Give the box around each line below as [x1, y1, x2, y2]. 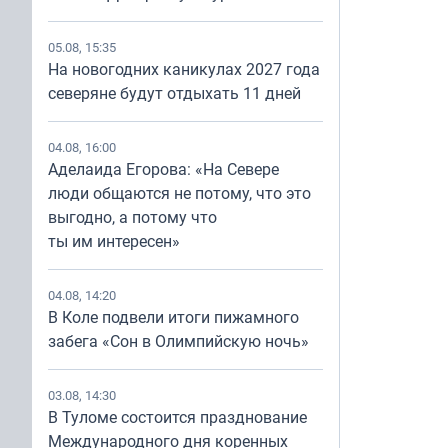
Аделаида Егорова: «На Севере [48, 158, 279, 180]
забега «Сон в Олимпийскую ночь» [48, 330, 309, 352]
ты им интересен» [48, 230, 180, 252]
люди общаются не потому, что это [48, 182, 311, 204]
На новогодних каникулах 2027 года [48, 58, 320, 80]
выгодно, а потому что [48, 206, 217, 228]
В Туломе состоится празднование [48, 406, 307, 428]
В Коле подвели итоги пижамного [48, 306, 299, 328]
